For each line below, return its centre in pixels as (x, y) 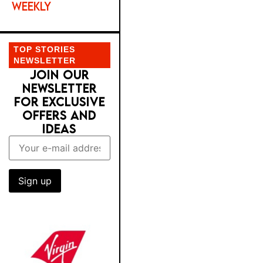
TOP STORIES (44, 50)
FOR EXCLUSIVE (59, 102)
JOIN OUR (59, 75)
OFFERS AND (60, 116)
